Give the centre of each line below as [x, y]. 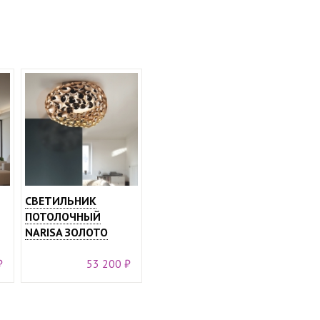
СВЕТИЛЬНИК [61, 201]
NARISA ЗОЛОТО [66, 232]
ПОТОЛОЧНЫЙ [63, 216]
